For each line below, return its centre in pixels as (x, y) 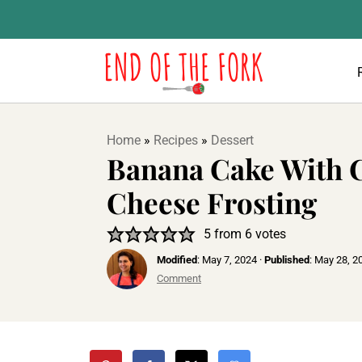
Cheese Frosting (212, 202)
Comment (179, 278)
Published (287, 260)
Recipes (176, 140)
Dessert (232, 140)
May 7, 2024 (229, 260)
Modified (177, 260)
